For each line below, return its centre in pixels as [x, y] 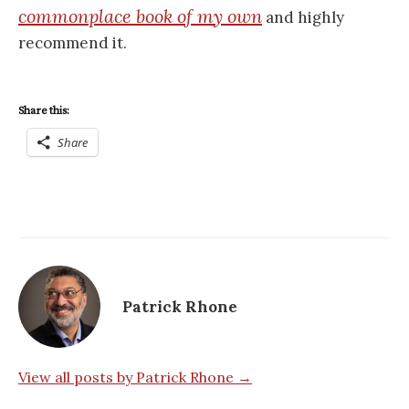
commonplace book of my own [140, 16]
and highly [303, 18]
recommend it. [73, 43]
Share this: [44, 111]
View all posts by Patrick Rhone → [135, 378]
